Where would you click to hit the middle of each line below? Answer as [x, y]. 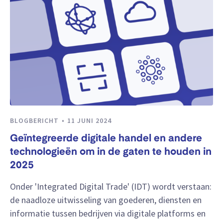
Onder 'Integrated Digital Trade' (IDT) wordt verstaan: [111, 186]
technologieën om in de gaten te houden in [111, 153]
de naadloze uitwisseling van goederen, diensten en [106, 200]
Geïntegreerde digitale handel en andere [106, 139]
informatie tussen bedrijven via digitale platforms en [108, 213]
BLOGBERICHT [35, 120]
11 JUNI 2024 [89, 120]
